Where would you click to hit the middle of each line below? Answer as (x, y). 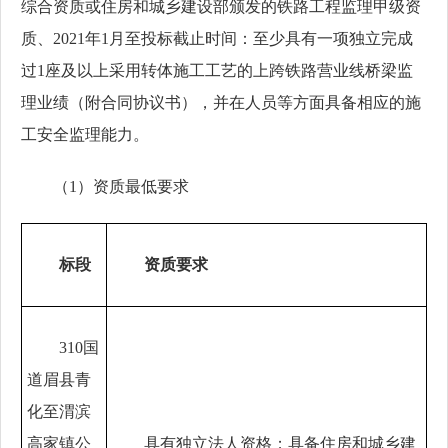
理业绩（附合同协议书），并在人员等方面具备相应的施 (221, 102)
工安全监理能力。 (85, 134)
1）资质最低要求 (129, 186)
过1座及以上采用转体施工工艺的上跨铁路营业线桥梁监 (217, 70)
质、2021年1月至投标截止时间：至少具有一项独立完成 (217, 38)
